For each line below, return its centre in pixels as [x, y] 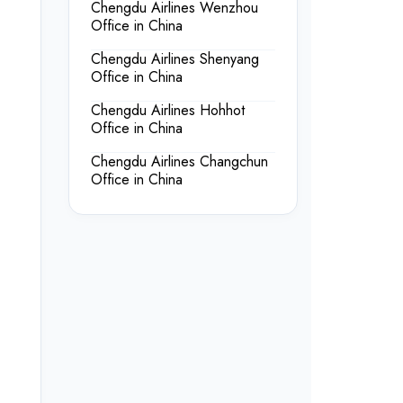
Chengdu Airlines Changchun [179, 161]
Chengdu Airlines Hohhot [168, 110]
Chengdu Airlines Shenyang [175, 59]
